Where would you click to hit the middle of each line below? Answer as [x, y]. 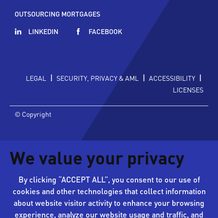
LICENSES [188, 89]
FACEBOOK [105, 31]
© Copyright [33, 114]
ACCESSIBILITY [172, 78]
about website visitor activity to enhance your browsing [109, 202]
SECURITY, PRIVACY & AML [98, 78]
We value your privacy [97, 160]
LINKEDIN [43, 31]
